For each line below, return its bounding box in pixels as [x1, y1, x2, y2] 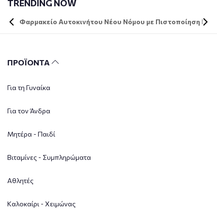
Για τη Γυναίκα [7, 83, 50, 92]
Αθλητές [7, 176, 33, 185]
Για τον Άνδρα [7, 106, 50, 115]
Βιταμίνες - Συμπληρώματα [7, 153, 91, 161]
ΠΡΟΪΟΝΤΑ [7, 57, 51, 67]
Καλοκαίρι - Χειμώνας [7, 199, 76, 208]
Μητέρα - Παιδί [7, 129, 55, 138]
